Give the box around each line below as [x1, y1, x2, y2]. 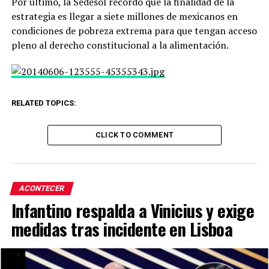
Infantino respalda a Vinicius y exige [11, 198, 255, 223]
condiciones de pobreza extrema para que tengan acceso [11, 24, 257, 37]
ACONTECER [17, 184, 65, 193]
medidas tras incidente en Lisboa [11, 216, 233, 241]
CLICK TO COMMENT [95, 130, 174, 139]
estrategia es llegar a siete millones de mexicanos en [11, 10, 238, 23]
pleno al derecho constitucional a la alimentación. [11, 38, 229, 52]
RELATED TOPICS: [11, 98, 76, 107]
